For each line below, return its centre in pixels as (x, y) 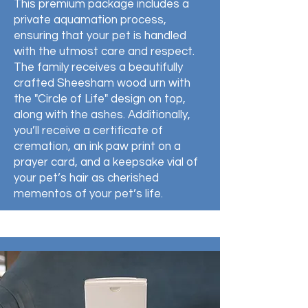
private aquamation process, (90, 20)
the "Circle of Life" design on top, (100, 99)
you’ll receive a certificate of (88, 131)
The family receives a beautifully (98, 67)
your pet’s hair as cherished (86, 178)
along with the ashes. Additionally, (102, 115)
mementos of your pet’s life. (88, 194)
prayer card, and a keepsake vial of (106, 162)
